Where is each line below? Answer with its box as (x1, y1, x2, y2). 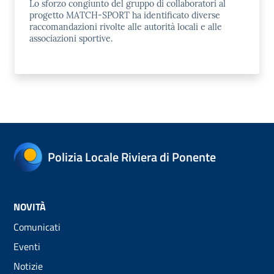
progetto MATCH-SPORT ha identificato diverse (29, 9, 220, 21)
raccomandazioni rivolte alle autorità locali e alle (29, 21, 222, 32)
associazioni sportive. (29, 32, 113, 44)
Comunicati (13, 219, 61, 234)
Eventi (13, 239, 40, 254)
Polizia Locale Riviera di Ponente (48, 147, 216, 166)
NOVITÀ (13, 199, 46, 214)
